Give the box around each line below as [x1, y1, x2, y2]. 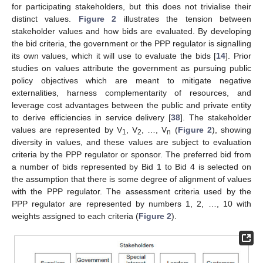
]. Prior [225, 50, 252, 60]
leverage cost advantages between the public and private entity [12, 100, 251, 110]
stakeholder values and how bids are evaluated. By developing [12, 26, 251, 36]
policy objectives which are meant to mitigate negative [12, 75, 251, 85]
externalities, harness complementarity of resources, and [12, 87, 251, 97]
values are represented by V [12, 124, 122, 134]
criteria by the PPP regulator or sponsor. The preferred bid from [12, 149, 251, 159]
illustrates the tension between [116, 14, 252, 23]
